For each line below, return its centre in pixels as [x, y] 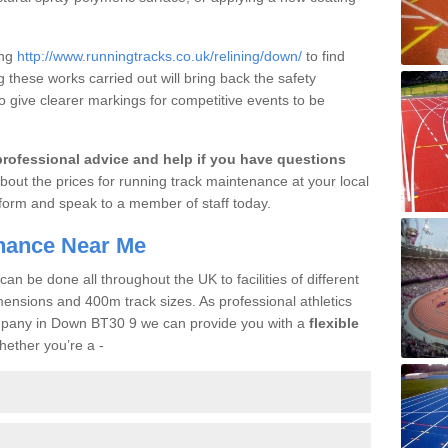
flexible [334, 322]
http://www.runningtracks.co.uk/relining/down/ [159, 55]
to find [323, 55]
